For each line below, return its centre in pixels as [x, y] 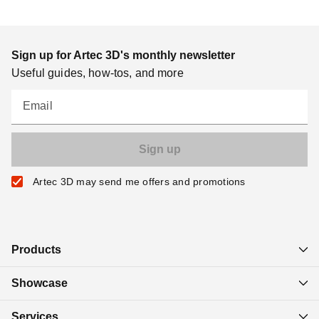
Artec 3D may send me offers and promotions [139, 181]
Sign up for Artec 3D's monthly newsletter [123, 55]
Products [36, 249]
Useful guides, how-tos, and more [98, 73]
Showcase [40, 283]
